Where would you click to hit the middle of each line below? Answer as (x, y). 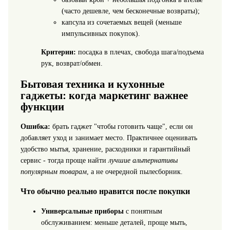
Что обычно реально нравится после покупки (105, 191)
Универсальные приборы (82, 211)
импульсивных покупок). (101, 34)
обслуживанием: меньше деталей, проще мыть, (114, 222)
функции (42, 107)
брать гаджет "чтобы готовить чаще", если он (121, 126)
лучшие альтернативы (143, 160)
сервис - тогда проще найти (64, 160)
